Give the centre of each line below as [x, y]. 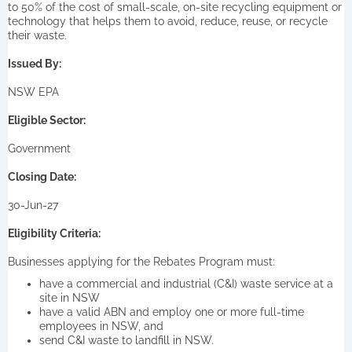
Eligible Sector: [47, 120]
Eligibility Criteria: [54, 233]
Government [39, 148]
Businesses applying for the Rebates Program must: [141, 261]
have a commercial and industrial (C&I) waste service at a [186, 283]
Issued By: [35, 63]
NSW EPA [33, 92]
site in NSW [70, 297]
